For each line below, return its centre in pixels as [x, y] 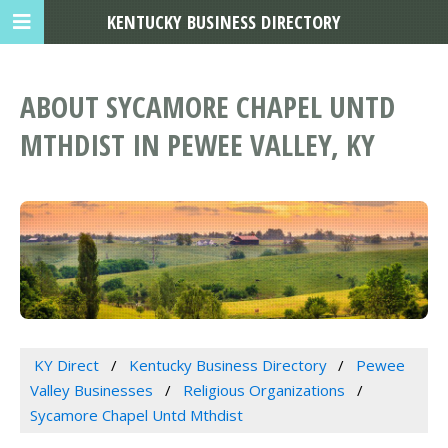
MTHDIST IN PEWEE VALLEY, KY [197, 145]
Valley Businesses [91, 390]
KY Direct [66, 365]
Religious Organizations [263, 390]
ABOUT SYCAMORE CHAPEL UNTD [207, 107]
